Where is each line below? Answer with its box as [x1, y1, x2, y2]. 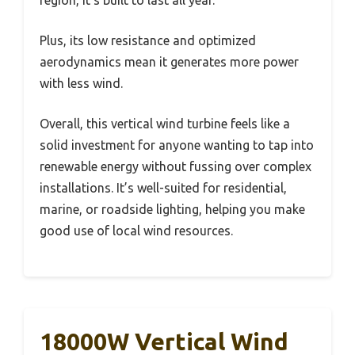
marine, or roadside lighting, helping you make [40, 201, 305, 216]
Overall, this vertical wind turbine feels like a [40, 116, 290, 131]
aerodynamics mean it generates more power [40, 54, 299, 69]
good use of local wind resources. [40, 223, 233, 238]
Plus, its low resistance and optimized [40, 32, 256, 48]
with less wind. [40, 75, 123, 90]
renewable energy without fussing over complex [40, 158, 311, 174]
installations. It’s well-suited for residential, [40, 180, 287, 195]
